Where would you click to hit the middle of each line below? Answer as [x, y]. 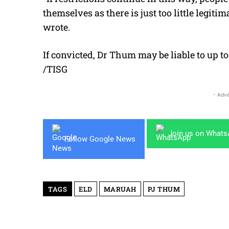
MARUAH [120, 189]
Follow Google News [100, 139]
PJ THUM [164, 189]
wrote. [56, 27]
